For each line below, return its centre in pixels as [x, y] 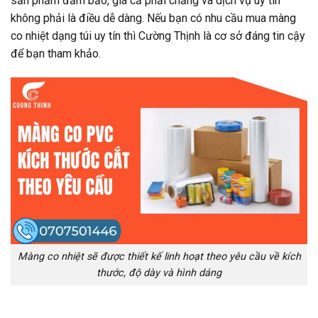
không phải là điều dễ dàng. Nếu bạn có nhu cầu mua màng [153, 18]
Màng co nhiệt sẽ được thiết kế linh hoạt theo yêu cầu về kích [159, 257]
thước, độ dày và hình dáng [159, 273]
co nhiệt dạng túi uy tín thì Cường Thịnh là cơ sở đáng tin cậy [158, 36]
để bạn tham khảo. [56, 54]
